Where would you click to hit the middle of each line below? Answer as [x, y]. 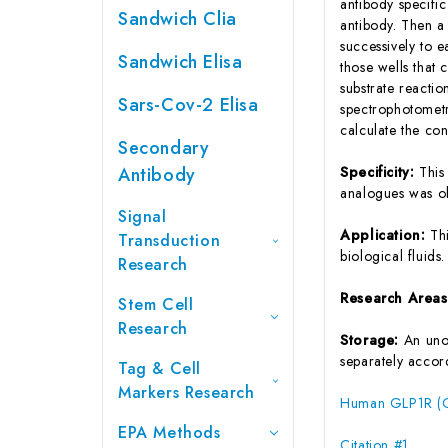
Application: [385, 234]
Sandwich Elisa [180, 61]
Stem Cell [156, 304]
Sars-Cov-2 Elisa [188, 104]
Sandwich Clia [177, 18]
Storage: [372, 339]
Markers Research [186, 392]
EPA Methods [169, 432]
